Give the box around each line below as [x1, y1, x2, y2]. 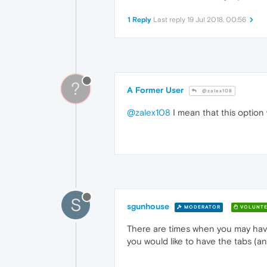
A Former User [127, 85, 184, 95]
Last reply [153, 15, 187, 24]
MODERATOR [182, 204, 221, 210]
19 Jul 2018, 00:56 [187, 15, 246, 24]
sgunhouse [127, 201, 169, 212]
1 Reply [128, 15, 151, 24]
